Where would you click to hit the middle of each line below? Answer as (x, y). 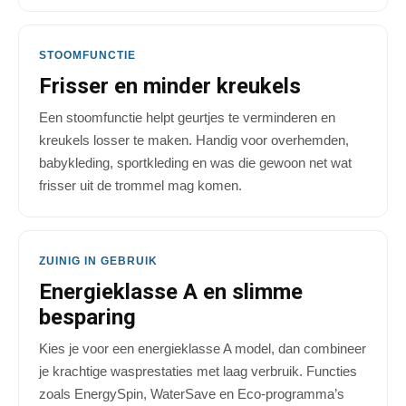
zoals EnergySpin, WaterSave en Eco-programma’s (192, 394)
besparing (87, 318)
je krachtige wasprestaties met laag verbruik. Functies (198, 372)
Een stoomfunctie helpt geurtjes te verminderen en (187, 118)
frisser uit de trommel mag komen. (140, 186)
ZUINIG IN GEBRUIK (98, 261)
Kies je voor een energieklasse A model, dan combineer (203, 349)
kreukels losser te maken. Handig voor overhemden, (194, 140)
